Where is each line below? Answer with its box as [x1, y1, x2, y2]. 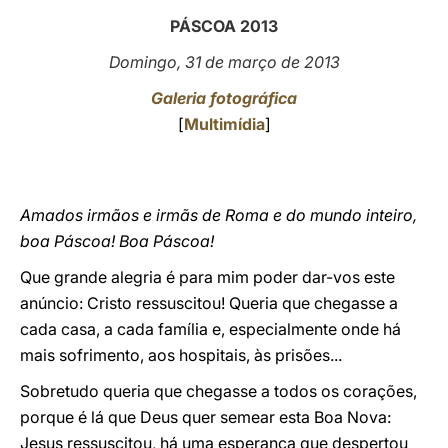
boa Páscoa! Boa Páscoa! [20, 231, 214, 251]
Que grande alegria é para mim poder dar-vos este [20, 267, 395, 287]
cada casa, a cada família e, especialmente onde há [20, 319, 401, 339]
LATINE [317, 24, 369, 43]
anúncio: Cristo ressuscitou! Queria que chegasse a [20, 293, 398, 313]
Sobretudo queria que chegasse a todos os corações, [20, 381, 417, 401]
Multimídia [183, 114, 265, 134]
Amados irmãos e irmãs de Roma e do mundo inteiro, [20, 205, 417, 225]
